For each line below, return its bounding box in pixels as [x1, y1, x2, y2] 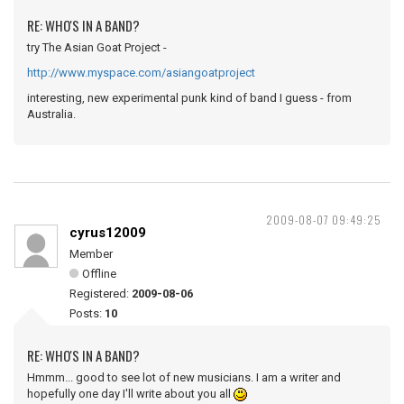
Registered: [69, 287, 132, 300]
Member [69, 247, 113, 261]
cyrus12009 [69, 225, 146, 241]
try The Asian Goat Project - [27, 41, 167, 54]
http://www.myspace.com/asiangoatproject [27, 66, 255, 79]
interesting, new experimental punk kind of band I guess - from [27, 91, 352, 105]
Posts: [69, 307, 105, 320]
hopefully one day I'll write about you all [27, 387, 234, 400]
